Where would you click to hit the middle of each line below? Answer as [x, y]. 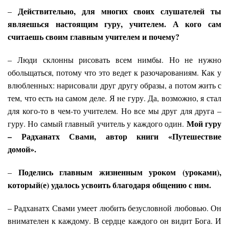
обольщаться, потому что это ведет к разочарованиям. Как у [114, 73]
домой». [26, 149]
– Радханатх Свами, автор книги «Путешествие [114, 136]
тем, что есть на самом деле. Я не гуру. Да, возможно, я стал [114, 98]
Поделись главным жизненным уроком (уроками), [120, 172]
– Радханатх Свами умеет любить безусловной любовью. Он [114, 208]
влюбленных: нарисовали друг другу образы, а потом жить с [114, 85]
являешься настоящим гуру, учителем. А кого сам [114, 24]
